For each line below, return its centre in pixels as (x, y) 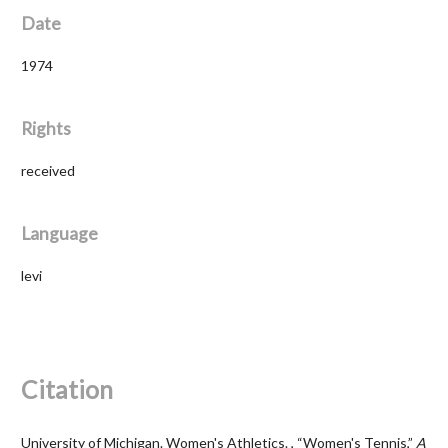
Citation (67, 389)
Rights (46, 128)
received (48, 170)
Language (59, 233)
